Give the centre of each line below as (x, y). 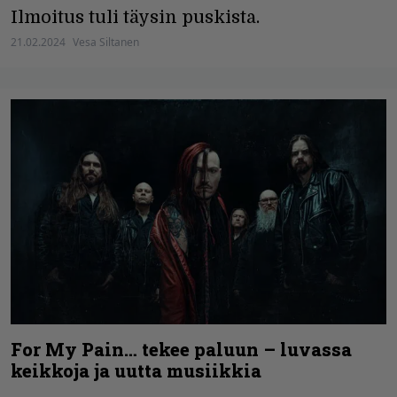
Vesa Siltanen (106, 42)
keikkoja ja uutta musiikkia (136, 371)
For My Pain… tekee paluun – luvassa (181, 350)
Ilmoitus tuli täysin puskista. (135, 17)
